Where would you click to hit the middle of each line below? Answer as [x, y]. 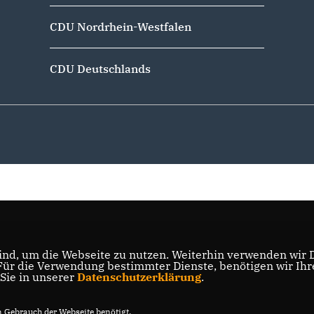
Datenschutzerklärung [139, 277]
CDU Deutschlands [100, 69]
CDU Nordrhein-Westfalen [120, 27]
